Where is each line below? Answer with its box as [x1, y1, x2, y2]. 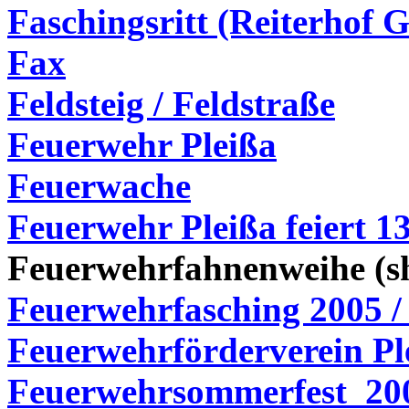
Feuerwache [7, 166, 191, 205]
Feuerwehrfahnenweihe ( [7, 248, 386, 288]
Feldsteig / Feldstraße [7, 84, 335, 123]
